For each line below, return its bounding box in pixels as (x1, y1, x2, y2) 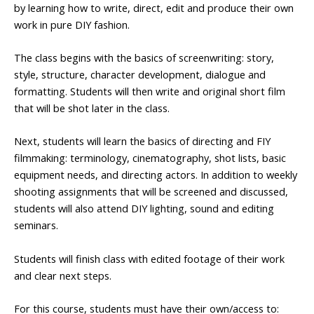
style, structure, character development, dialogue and (14, 67, 266, 82)
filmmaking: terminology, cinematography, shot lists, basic (14, 151, 286, 165)
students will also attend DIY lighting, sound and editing (14, 201, 274, 216)
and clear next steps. (14, 268, 111, 282)
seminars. (14, 218, 58, 233)
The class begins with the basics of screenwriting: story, (14, 50, 274, 65)
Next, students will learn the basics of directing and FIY (14, 134, 271, 149)
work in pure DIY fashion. (14, 17, 130, 32)
